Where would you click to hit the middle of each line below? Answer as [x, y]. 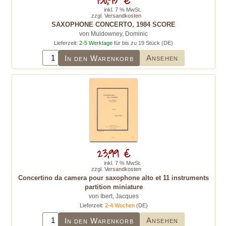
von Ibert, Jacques [114, 196]
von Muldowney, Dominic [113, 34]
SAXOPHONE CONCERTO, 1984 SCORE [113, 24]
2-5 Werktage [96, 43]
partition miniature [114, 187]
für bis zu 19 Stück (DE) [143, 43]
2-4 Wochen [120, 205]
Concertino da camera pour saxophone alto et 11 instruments [114, 178]
